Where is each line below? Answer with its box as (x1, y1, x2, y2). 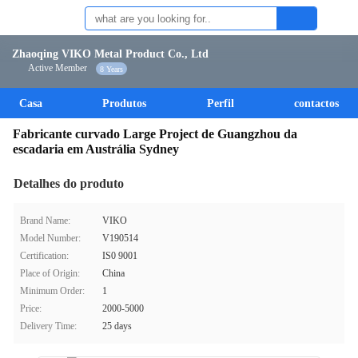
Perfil (206, 97, 234, 109)
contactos (293, 97, 339, 109)
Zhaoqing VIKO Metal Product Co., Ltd (12, 48, 209, 60)
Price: (20, 303, 42, 314)
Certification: (20, 250, 69, 261)
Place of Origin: (20, 268, 80, 279)
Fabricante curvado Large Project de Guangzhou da (13, 127, 297, 141)
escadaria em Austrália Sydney (13, 142, 179, 156)
